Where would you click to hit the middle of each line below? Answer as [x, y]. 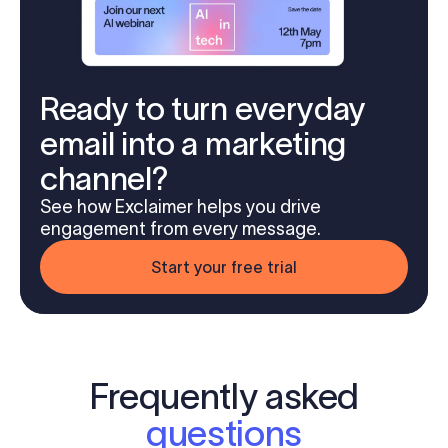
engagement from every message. [180, 229]
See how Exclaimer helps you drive [180, 207]
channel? [104, 179]
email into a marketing [193, 144]
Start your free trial [224, 267]
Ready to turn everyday [203, 109]
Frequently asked [224, 396]
